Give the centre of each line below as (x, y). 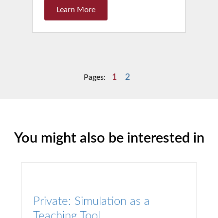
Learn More (76, 10)
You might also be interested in (109, 139)
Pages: (95, 78)
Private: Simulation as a (91, 202)
